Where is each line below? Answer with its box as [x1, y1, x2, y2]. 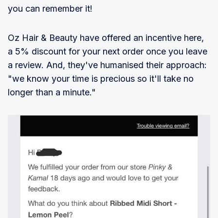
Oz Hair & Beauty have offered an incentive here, [8, 32, 204, 43]
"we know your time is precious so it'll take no [8, 73, 194, 84]
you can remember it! [8, 3, 92, 14]
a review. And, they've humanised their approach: [8, 59, 207, 70]
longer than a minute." [8, 87, 96, 97]
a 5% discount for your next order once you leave [8, 46, 207, 56]
